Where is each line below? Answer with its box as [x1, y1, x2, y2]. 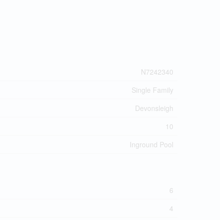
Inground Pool [130, 139, 173, 149]
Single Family [132, 85, 173, 95]
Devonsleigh [135, 103, 173, 113]
